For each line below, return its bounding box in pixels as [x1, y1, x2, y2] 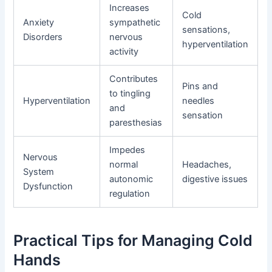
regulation [109, 188, 151, 200]
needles [182, 95, 215, 107]
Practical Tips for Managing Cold [13, 231, 253, 250]
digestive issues [182, 174, 248, 185]
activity [109, 46, 139, 58]
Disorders [23, 32, 63, 43]
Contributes [109, 73, 158, 85]
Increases [109, 2, 150, 14]
